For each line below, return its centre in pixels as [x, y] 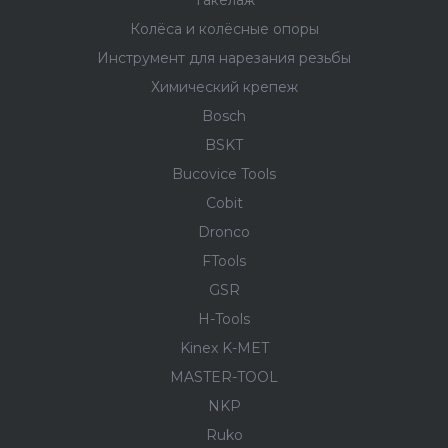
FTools [224, 261]
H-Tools [224, 319]
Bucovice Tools [224, 174]
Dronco [224, 232]
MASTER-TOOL [224, 377]
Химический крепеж [224, 87]
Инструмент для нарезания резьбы [224, 58]
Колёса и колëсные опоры [224, 29]
